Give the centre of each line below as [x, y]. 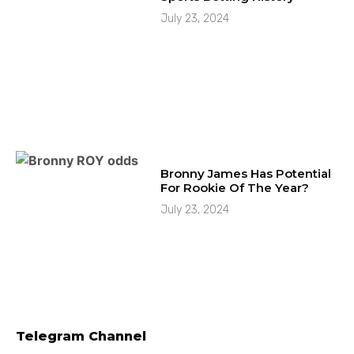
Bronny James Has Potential [246, 173]
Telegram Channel [81, 336]
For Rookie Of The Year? [235, 187]
